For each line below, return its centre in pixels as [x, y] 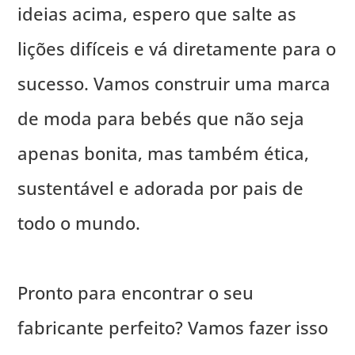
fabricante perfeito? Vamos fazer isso [173, 328]
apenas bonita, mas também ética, [164, 153]
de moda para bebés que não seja [161, 118]
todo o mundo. [79, 223]
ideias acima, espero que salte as [157, 14]
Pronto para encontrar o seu [136, 293]
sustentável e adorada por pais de [161, 188]
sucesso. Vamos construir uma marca [174, 84]
